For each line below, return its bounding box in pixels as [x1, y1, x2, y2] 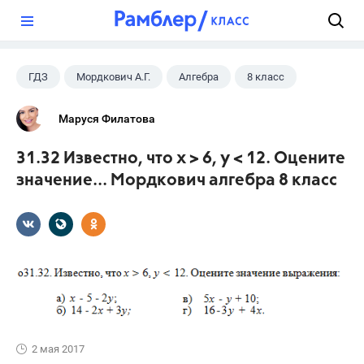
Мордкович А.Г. [76, 71, 150, 83]
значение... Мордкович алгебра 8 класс [16, 172, 337, 189]
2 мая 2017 [32, 342, 84, 355]
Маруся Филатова [58, 112, 155, 125]
